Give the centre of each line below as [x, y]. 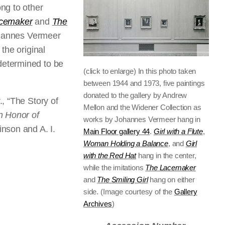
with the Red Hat [110, 155]
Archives [98, 204]
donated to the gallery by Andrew [135, 95]
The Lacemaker [171, 167]
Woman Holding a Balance [126, 143]
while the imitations [115, 167]
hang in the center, [166, 155]
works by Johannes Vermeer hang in [142, 119]
